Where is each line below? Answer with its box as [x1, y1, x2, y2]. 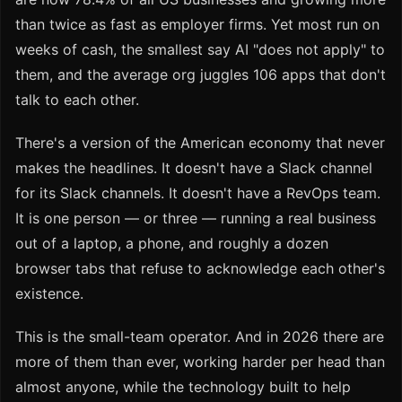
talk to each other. [15, 91, 139, 109]
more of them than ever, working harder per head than [15, 353, 385, 371]
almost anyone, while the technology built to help [15, 378, 351, 397]
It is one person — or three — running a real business [15, 209, 376, 228]
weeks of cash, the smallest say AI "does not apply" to [15, 40, 385, 59]
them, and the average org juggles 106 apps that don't [15, 66, 386, 84]
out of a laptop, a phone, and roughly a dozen [15, 234, 328, 253]
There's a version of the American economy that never [15, 134, 385, 153]
